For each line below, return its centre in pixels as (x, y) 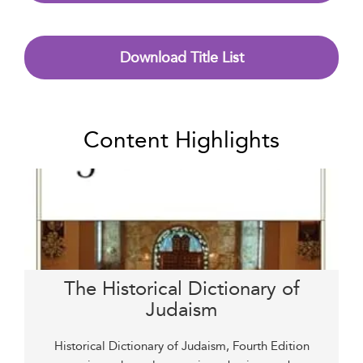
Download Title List (181, 58)
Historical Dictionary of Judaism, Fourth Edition (181, 346)
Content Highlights (181, 140)
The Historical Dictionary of (181, 288)
